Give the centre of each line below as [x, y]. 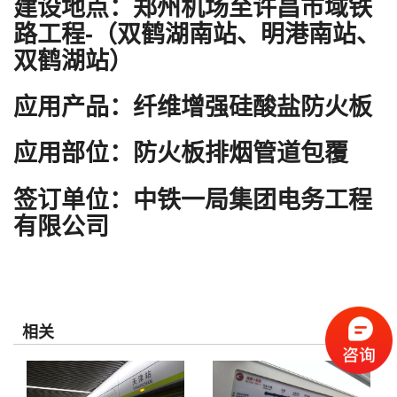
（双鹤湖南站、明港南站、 [236, 34]
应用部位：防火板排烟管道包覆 [180, 154]
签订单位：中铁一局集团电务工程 [192, 200]
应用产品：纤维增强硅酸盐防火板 [192, 107]
